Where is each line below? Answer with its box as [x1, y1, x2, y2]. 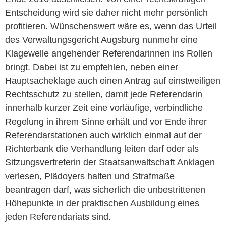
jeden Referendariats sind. [5, 211, 111, 222]
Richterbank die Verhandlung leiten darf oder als [5, 143, 199, 154]
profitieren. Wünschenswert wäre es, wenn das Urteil [5, 21, 217, 31]
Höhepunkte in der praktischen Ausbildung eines [5, 198, 199, 208]
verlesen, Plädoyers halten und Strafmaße [5, 171, 175, 181]
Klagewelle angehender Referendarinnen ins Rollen [5, 48, 212, 59]
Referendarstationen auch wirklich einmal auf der [5, 130, 202, 140]
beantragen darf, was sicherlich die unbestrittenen [5, 184, 205, 195]
